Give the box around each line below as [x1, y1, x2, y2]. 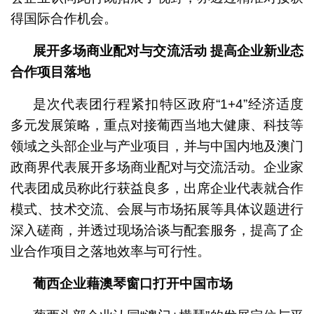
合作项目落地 [10, 64, 90, 80]
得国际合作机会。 [10, 11, 117, 27]
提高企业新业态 [210, 43, 304, 59]
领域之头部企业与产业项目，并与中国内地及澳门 [10, 139, 304, 154]
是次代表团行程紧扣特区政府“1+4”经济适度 [32, 97, 304, 112]
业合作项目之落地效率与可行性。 [10, 244, 210, 259]
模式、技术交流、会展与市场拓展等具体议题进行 [10, 202, 304, 217]
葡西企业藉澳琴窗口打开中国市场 [32, 276, 233, 292]
